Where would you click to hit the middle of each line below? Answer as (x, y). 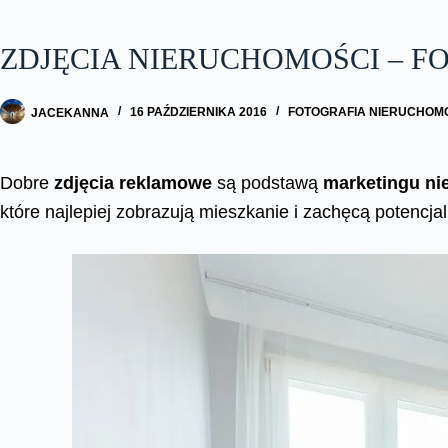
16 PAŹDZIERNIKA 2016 (198, 112)
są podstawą (267, 183)
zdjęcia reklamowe (133, 183)
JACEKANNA (70, 112)
